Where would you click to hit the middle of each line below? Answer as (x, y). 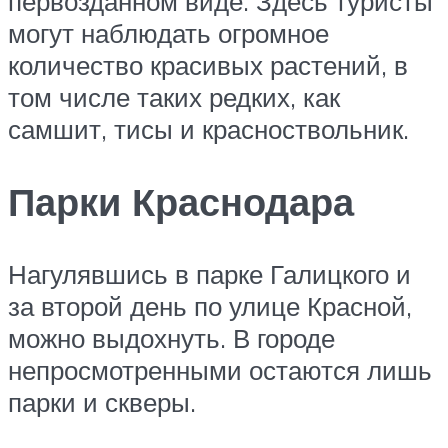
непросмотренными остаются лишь (220, 369)
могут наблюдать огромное (168, 33)
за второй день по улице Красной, (210, 305)
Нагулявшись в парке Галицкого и (209, 273)
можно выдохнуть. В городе (171, 337)
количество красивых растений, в (208, 65)
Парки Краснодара (181, 201)
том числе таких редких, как (174, 97)
